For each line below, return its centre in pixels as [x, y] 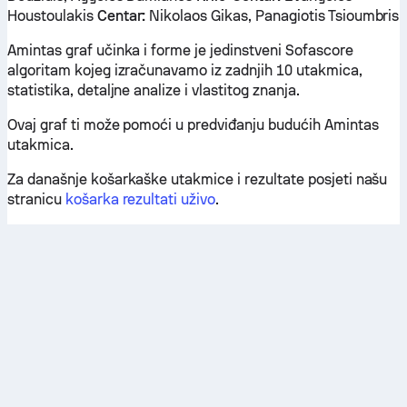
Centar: [121, 16]
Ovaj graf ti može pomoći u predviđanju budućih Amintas [193, 125]
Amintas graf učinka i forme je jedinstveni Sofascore [180, 50]
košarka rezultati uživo [140, 199]
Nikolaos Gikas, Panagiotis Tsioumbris [273, 16]
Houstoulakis [52, 16]
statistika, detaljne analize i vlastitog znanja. [154, 90]
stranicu [36, 199]
